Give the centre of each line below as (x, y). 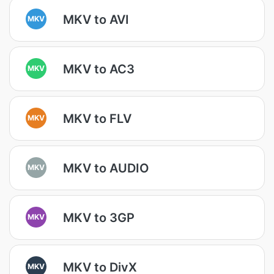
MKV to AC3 (99, 69)
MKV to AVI (96, 19)
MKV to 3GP (99, 217)
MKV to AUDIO (106, 168)
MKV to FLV (97, 118)
